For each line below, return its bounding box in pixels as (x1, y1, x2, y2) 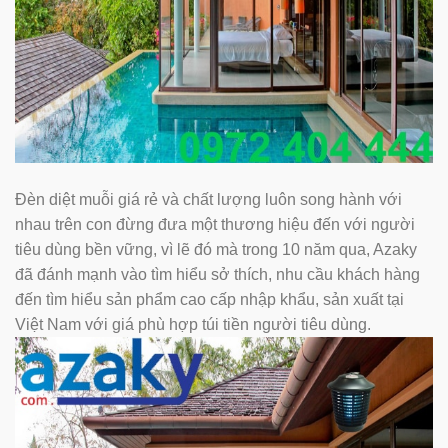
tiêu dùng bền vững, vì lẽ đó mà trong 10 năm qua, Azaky (15, 240, 417, 258)
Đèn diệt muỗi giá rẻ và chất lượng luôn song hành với (15, 190, 402, 208)
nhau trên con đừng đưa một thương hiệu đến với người (15, 215, 415, 233)
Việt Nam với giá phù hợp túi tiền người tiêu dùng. (15, 315, 371, 333)
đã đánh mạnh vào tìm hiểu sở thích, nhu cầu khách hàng (15, 265, 420, 283)
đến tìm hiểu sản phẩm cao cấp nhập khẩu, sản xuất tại (15, 290, 404, 308)
